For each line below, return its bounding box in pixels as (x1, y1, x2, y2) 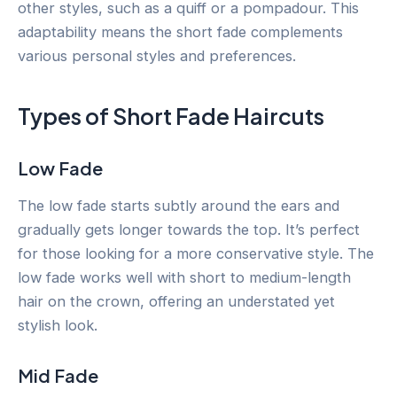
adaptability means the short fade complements (18, 23, 343, 42)
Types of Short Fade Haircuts (18, 101, 324, 130)
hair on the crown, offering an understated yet (18, 292, 335, 310)
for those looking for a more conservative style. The (18, 244, 374, 262)
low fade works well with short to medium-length (18, 268, 351, 286)
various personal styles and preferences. (18, 47, 296, 66)
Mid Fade (18, 363, 98, 386)
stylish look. (18, 315, 97, 334)
